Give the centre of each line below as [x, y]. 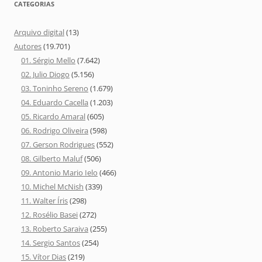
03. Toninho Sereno [55, 88]
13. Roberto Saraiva [55, 228]
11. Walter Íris [44, 200]
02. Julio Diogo [45, 74]
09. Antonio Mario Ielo [59, 172]
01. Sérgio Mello [48, 60]
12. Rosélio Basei [49, 214]
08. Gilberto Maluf [52, 158]
